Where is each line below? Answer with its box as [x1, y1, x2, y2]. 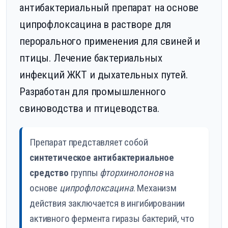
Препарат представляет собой [30, 136, 148, 149]
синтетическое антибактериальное [30, 152, 175, 164]
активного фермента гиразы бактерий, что [30, 213, 194, 225]
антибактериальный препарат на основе [19, 2, 199, 14]
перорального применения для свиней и [19, 35, 201, 48]
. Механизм [133, 182, 177, 194]
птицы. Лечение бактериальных [19, 52, 162, 65]
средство [30, 167, 69, 179]
